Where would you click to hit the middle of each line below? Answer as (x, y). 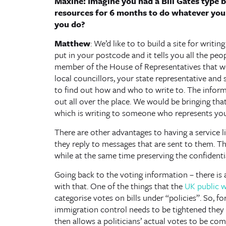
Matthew (72, 43)
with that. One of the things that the (119, 186)
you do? (70, 24)
